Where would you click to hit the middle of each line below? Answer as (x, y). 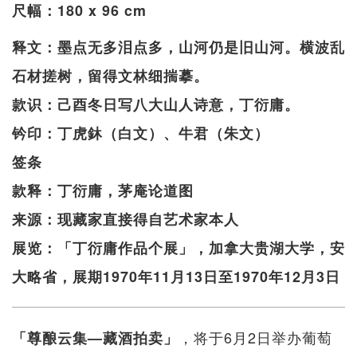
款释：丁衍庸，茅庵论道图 (103, 190)
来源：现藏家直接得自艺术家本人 (126, 219)
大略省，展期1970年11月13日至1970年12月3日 (176, 276)
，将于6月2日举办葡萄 (255, 337)
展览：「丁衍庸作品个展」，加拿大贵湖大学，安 (178, 247)
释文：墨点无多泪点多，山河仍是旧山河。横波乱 (178, 47)
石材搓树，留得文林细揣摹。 (110, 75)
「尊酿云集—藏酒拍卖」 (95, 337)
